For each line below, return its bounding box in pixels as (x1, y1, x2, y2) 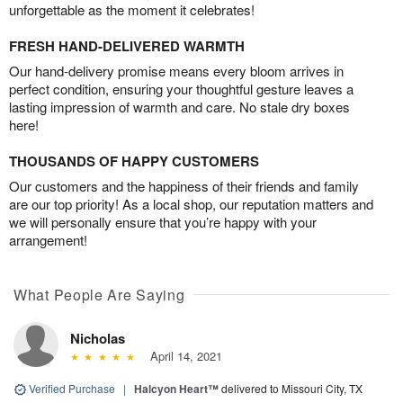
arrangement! (9, 229, 87, 249)
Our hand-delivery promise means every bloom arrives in (9, 60, 344, 80)
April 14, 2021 (142, 346, 222, 364)
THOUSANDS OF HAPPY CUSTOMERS (9, 150, 259, 171)
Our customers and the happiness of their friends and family (9, 175, 359, 195)
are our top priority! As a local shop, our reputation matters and (9, 193, 373, 213)
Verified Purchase (26, 380, 118, 396)
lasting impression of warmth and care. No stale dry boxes (9, 96, 350, 116)
